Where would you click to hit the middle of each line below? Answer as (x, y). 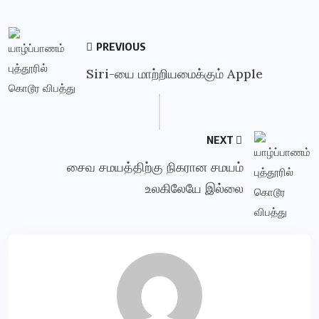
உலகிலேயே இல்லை (194, 189)
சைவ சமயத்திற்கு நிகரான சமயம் (155, 167)
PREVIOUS (120, 47)
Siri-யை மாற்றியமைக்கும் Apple (174, 74)
